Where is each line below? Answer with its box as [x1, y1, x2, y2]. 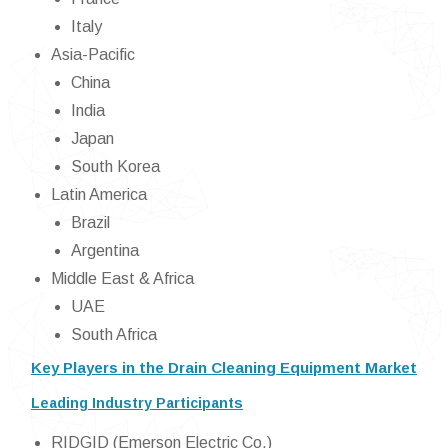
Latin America [51, 186, 147, 204]
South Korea [71, 158, 160, 176]
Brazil [71, 214, 110, 232]
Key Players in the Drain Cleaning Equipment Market [31, 359, 417, 377]
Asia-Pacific [51, 46, 135, 64]
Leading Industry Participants [31, 395, 243, 412]
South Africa [71, 326, 157, 344]
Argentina [71, 242, 139, 260]
